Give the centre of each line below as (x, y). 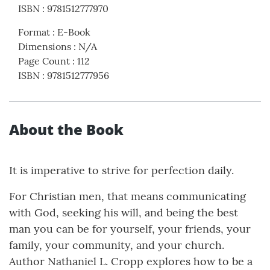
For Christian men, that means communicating (127, 196)
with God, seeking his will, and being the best (124, 213)
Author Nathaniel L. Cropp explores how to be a (131, 262)
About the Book (66, 130)
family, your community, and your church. (117, 245)
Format (34, 32)
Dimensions (45, 47)
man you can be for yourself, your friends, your (130, 229)
